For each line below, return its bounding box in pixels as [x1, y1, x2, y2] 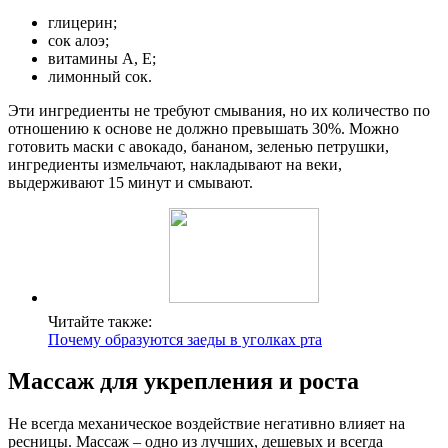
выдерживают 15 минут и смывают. [8, 173, 253, 191]
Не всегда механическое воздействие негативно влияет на [8, 415, 405, 433]
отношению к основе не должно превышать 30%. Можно [8, 119, 399, 137]
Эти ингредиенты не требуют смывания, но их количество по [8, 101, 430, 119]
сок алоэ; [48, 31, 109, 49]
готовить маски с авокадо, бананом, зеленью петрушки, [8, 137, 389, 155]
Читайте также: [48, 312, 152, 330]
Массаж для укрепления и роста [8, 368, 359, 395]
